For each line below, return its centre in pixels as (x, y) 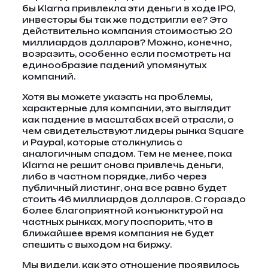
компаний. (48, 77)
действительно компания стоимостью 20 (127, 31)
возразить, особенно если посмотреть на (126, 54)
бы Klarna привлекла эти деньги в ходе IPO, (128, 8)
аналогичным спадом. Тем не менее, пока (127, 154)
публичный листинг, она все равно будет (124, 188)
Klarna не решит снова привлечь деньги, (122, 165)
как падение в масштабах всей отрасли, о (128, 120)
